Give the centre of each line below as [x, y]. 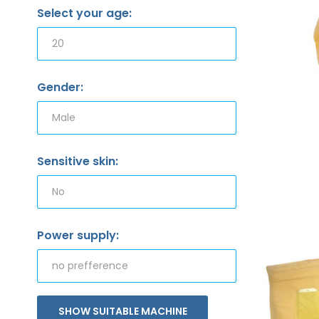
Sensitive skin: [78, 161]
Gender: [60, 87]
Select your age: [84, 13]
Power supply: [78, 235]
